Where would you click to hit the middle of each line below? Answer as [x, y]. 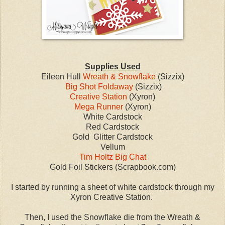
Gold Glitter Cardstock [113, 137]
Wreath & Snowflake [119, 76]
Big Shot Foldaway [99, 86]
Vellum [113, 147]
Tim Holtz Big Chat [113, 157]
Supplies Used [113, 66]
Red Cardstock [113, 127]
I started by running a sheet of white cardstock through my [113, 187]
